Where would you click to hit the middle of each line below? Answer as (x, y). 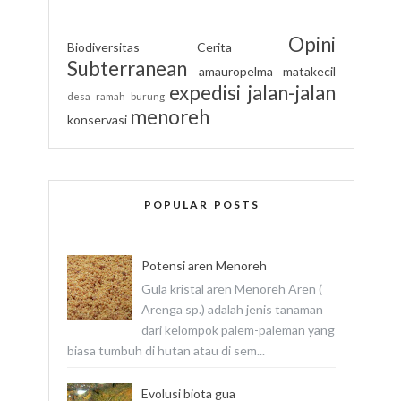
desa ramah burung (116, 97)
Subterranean (127, 69)
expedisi (205, 93)
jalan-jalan (292, 93)
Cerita (214, 47)
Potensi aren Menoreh (204, 266)
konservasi (97, 120)
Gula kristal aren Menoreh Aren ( (231, 288)
